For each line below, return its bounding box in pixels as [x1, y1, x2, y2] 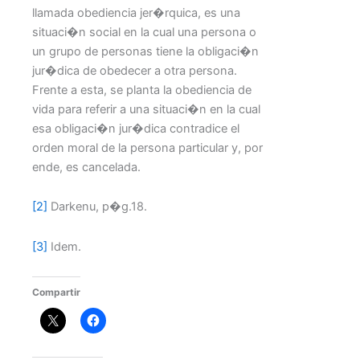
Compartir [32, 286, 80, 299]
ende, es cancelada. [32, 159, 141, 174]
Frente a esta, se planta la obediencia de [32, 82, 252, 97]
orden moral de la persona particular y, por [32, 140, 263, 155]
